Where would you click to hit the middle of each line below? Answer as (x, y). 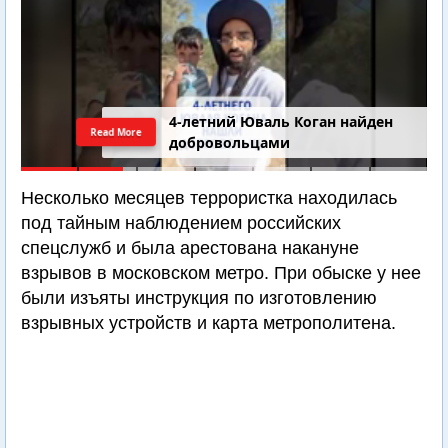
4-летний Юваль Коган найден (281, 122)
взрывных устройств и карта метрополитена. (208, 323)
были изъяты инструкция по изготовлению (199, 298)
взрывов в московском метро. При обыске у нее (221, 273)
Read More (116, 131)
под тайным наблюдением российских (181, 223)
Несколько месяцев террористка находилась (209, 198)
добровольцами (230, 143)
